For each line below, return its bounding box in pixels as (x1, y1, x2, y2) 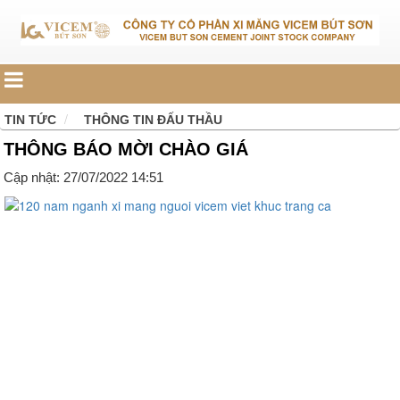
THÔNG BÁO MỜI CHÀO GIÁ (4, 139, 248, 160)
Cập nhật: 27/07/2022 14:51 (4, 170, 163, 186)
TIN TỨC (4, 112, 56, 128)
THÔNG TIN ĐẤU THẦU (84, 112, 222, 128)
